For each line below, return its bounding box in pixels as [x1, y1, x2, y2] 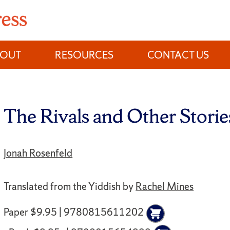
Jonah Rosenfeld [4, 146, 73, 160]
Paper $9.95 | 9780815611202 [4, 205, 144, 219]
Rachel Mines [136, 180, 194, 194]
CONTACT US [147, 48, 209, 62]
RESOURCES [55, 48, 114, 62]
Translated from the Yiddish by [4, 180, 136, 194]
